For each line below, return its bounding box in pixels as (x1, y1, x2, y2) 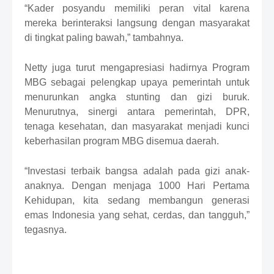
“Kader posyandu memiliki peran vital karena (24, 2, 250, 13)
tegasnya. (24, 224, 67, 235)
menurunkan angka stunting (24, 91, 161, 102)
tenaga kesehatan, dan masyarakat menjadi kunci (24, 120, 250, 131)
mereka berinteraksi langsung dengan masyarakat (24, 17, 250, 28)
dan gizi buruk (160, 91, 248, 102)
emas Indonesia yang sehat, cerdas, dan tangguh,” (24, 209, 250, 220)
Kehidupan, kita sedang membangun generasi (24, 194, 250, 206)
